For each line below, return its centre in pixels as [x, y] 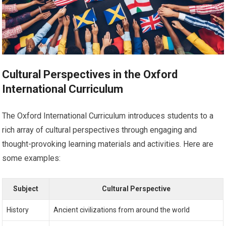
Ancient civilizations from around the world [122, 210]
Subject [26, 188]
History [18, 210]
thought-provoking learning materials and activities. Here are [108, 144]
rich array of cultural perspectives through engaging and [100, 130]
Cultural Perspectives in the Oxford [90, 74]
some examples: [32, 158]
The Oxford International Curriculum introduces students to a [108, 116]
